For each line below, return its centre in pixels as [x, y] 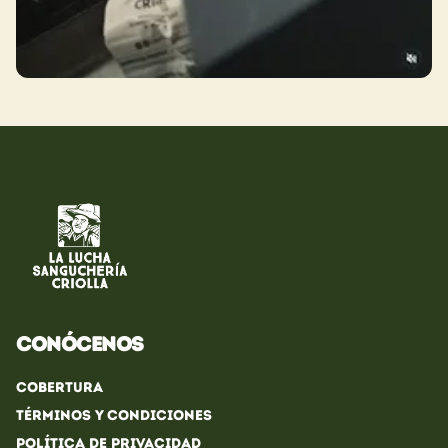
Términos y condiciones [114, 415]
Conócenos [80, 344]
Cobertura [59, 387]
